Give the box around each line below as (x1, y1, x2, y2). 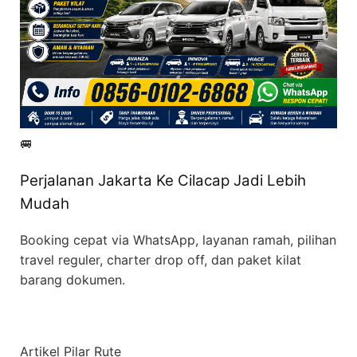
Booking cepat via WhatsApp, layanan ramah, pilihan (20, 231, 336, 248)
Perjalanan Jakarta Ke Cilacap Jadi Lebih (20, 171, 306, 190)
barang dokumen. (20, 271, 125, 288)
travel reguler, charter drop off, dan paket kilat (20, 251, 301, 268)
